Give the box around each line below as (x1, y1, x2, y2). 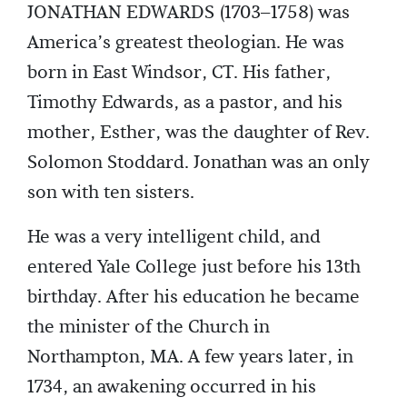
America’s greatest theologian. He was (27, 31, 344, 55)
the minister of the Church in (27, 315, 270, 339)
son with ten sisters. (27, 181, 194, 204)
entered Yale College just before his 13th (27, 255, 361, 279)
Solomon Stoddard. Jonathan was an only (27, 151, 370, 174)
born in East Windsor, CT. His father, (27, 61, 331, 84)
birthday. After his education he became (27, 285, 360, 309)
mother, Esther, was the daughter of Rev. (27, 121, 370, 144)
